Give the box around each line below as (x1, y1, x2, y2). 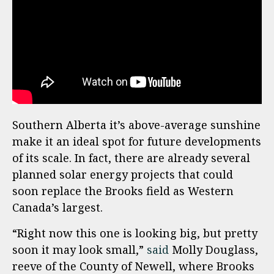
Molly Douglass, (169, 242, 258, 257)
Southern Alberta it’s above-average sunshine (12, 117, 261, 133)
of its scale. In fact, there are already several (12, 150, 250, 166)
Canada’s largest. (12, 200, 103, 215)
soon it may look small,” (12, 242, 147, 257)
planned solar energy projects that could (12, 167, 233, 182)
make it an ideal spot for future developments (12, 134, 261, 149)
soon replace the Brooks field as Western (12, 183, 234, 199)
